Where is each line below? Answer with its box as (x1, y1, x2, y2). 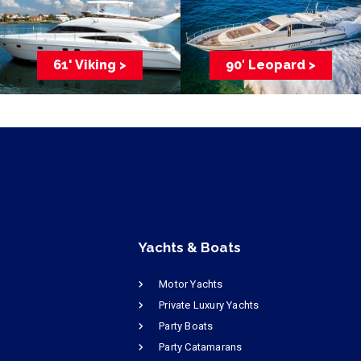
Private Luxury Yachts (159, 298, 259, 311)
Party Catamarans (159, 340, 243, 353)
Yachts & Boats (139, 239, 241, 255)
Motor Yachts (159, 277, 223, 290)
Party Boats (159, 319, 214, 332)
